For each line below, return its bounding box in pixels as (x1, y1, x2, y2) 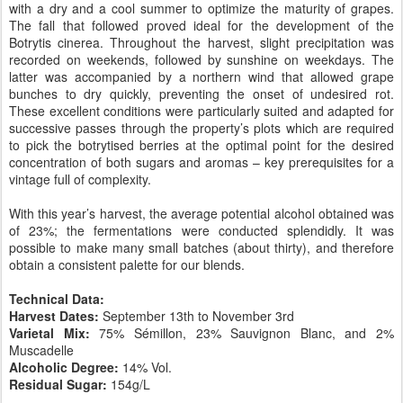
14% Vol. (119, 358, 172, 376)
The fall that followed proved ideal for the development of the (9, 16, 394, 34)
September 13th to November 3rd (99, 307, 294, 325)
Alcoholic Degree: (9, 358, 119, 376)
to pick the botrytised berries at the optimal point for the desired (9, 136, 394, 154)
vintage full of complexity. (9, 170, 151, 188)
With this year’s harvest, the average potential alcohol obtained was (9, 204, 394, 222)
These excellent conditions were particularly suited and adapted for (9, 102, 394, 120)
